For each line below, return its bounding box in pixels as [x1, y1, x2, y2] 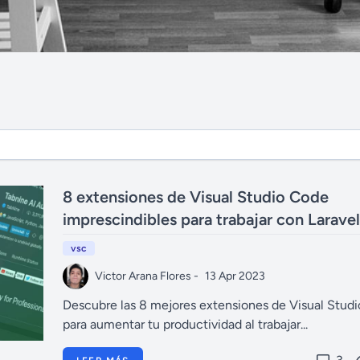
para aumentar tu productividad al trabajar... [63, 317, 308, 332]
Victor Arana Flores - [95, 269, 198, 283]
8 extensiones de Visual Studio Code [63, 187, 329, 207]
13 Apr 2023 [205, 269, 265, 283]
